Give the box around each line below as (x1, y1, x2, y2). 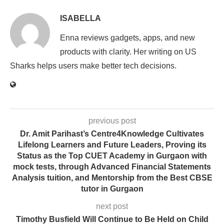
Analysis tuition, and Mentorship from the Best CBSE (11, 173, 212, 182)
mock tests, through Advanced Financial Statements (13, 162, 211, 171)
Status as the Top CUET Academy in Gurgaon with (17, 151, 207, 160)
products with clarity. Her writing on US (60, 47, 196, 56)
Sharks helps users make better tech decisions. (10, 61, 176, 70)
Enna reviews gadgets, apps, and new (60, 33, 195, 42)
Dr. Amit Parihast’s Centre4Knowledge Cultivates (20, 129, 204, 138)
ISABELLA (60, 14, 101, 23)
